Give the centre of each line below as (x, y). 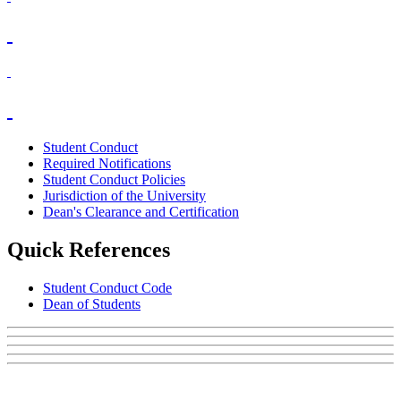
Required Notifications (107, 164)
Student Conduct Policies (114, 180)
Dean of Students (92, 303)
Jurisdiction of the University (124, 196)
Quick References (89, 250)
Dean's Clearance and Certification (141, 212)
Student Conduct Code (107, 287)
